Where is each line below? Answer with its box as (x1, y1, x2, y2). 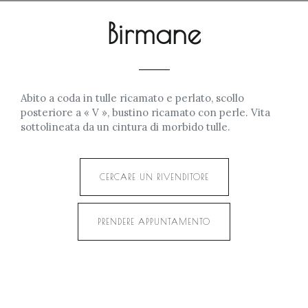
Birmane (107, 18, 201, 49)
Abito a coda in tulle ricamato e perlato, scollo (21, 91, 244, 104)
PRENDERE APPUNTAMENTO (98, 217, 210, 226)
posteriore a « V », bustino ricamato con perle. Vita (21, 106, 270, 119)
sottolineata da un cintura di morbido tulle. (21, 120, 230, 133)
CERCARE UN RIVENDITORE (99, 172, 209, 181)
